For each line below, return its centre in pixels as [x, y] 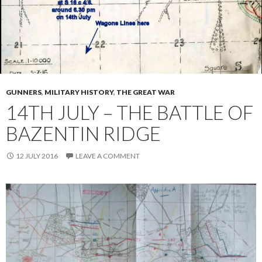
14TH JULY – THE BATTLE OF [130, 112]
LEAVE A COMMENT [108, 156]
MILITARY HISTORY [79, 92]
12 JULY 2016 [37, 156]
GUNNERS [24, 92]
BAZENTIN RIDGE [83, 133]
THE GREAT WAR [146, 92]
